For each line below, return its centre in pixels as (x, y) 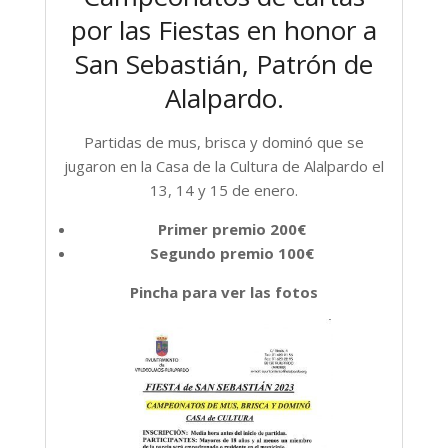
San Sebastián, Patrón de (224, 63)
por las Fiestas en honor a (224, 29)
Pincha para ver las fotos (224, 291)
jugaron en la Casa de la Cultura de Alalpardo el (224, 165)
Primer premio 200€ (231, 228)
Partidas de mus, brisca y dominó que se (224, 141)
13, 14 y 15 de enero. (224, 189)
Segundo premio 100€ (231, 252)
